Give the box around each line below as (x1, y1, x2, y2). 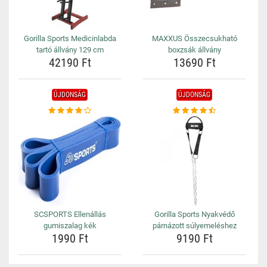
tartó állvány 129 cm (36, 45, 104, 54)
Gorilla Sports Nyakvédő (154, 210, 235, 219)
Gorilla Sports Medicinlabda (23, 34, 116, 43)
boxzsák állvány (167, 45, 221, 54)
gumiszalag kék (43, 221, 97, 230)
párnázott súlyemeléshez (152, 221, 237, 230)
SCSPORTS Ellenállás (33, 210, 106, 219)
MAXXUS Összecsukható (151, 34, 237, 43)
